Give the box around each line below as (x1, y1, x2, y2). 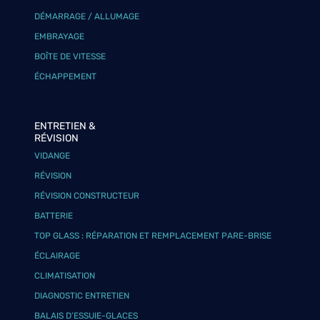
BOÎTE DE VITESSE (34, 51, 106, 61)
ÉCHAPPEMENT (34, 71, 97, 81)
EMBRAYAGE (34, 31, 85, 41)
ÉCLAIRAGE (34, 251, 81, 261)
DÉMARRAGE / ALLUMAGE (34, 11, 140, 21)
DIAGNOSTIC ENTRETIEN (34, 291, 130, 301)
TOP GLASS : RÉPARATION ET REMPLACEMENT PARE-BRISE (34, 231, 272, 241)
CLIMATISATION (34, 271, 96, 281)
